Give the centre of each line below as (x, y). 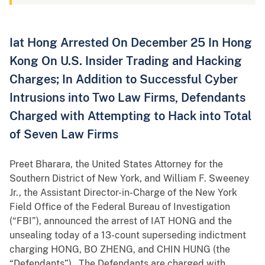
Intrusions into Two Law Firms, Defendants (127, 98)
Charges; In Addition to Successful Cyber (124, 79)
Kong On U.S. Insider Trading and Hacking (126, 61)
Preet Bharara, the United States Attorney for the (116, 164)
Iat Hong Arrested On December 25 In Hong (131, 43)
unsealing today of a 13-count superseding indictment (128, 235)
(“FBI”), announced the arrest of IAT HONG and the (121, 221)
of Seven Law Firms (64, 134)
